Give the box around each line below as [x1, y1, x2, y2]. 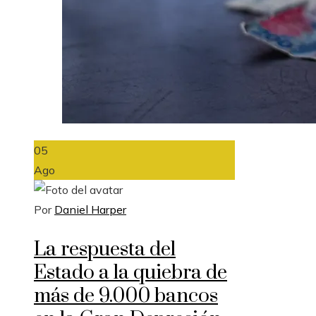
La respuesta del [34, 236, 176, 262]
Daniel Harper [54, 202, 126, 217]
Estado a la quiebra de [34, 260, 227, 285]
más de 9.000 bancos [34, 283, 218, 308]
